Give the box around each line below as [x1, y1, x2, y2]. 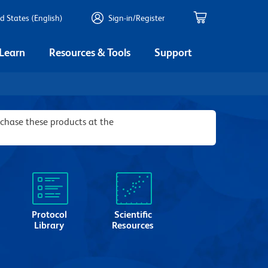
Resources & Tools [49, 45, 130, 59]
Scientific [114, 209, 152, 220]
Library [34, 220, 65, 231]
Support [154, 45, 192, 59]
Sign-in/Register [108, 13, 165, 23]
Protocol [31, 209, 67, 220]
